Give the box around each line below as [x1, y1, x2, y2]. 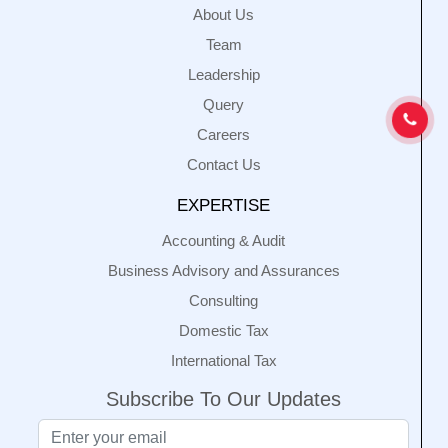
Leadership [187, 66, 260, 83]
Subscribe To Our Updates [106, 388, 341, 410]
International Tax [170, 352, 277, 369]
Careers [197, 126, 250, 143]
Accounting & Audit [162, 232, 285, 249]
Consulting [189, 292, 258, 309]
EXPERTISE [177, 196, 270, 215]
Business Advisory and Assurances [107, 262, 340, 279]
